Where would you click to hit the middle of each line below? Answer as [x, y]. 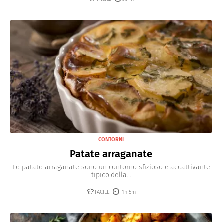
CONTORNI [111, 140]
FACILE [102, 192]
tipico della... [111, 175]
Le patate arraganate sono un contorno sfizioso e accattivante [111, 167]
